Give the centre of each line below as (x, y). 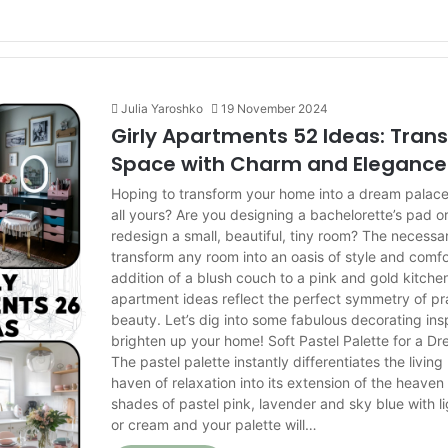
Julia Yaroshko (162, 108)
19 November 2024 (275, 108)
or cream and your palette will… (214, 424)
